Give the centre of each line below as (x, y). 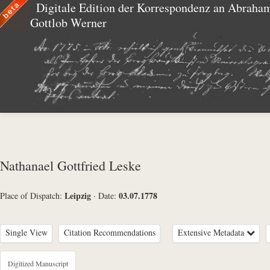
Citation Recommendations (109, 233)
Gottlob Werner (68, 23)
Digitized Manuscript (38, 263)
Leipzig (79, 196)
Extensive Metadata (212, 233)
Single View (26, 233)
